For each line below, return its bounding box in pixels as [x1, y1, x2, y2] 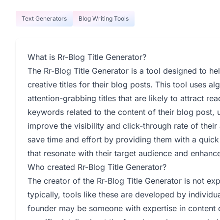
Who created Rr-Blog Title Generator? [27, 162, 166, 172]
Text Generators [22, 15, 67, 22]
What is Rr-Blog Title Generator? [27, 52, 146, 62]
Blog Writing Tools [79, 15, 129, 22]
